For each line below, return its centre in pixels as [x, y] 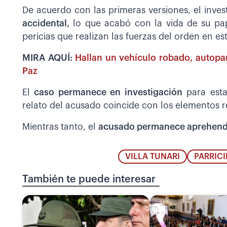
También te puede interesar [89, 180]
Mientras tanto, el [60, 127]
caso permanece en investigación [108, 92]
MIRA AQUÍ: [49, 58]
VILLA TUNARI [152, 157]
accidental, [46, 23]
